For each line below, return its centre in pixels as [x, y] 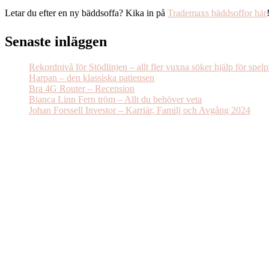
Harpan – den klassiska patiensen [92, 77]
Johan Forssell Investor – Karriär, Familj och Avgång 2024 [140, 110]
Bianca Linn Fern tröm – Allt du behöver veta [115, 99]
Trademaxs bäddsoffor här [217, 13]
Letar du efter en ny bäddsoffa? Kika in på [86, 13]
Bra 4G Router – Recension [82, 88]
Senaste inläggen [56, 41]
